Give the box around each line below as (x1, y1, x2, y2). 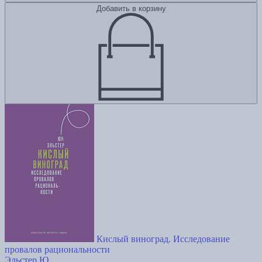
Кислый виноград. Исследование (96, 234, 230, 244)
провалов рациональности (5, 244, 110, 255)
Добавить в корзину (96, 4, 166, 13)
